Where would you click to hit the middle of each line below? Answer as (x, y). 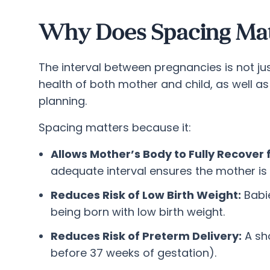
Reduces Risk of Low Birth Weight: (146, 195)
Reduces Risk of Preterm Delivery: (146, 236)
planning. (63, 101)
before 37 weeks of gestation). (133, 253)
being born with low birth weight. (138, 212)
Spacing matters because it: (115, 127)
